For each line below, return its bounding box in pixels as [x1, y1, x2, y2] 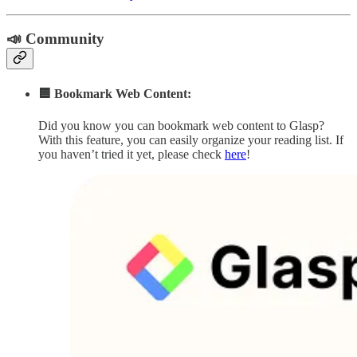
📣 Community [6, 30, 104, 48]
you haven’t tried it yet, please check [38, 147, 225, 161]
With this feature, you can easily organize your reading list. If [38, 132, 343, 147]
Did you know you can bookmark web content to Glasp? [38, 118, 324, 132]
